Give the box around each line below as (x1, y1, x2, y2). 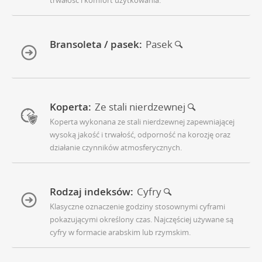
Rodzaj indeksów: (50, 184, 133, 198)
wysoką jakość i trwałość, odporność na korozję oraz (50, 129, 230, 140)
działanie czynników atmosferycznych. (50, 142, 182, 153)
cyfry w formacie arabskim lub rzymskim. (50, 226, 191, 237)
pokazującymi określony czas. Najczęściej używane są (50, 213, 233, 225)
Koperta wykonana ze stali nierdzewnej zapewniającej (50, 116, 235, 127)
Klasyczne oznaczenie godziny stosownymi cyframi (50, 201, 225, 212)
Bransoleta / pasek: (50, 37, 142, 51)
